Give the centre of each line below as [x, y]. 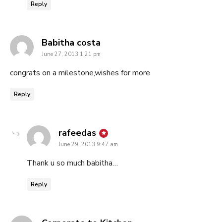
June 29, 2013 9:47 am [88, 145]
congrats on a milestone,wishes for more [80, 73]
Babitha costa [71, 43]
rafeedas [77, 133]
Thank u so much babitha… [72, 163]
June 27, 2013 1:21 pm [71, 55]
